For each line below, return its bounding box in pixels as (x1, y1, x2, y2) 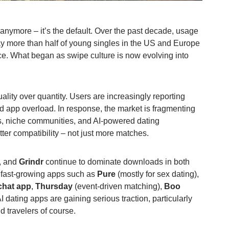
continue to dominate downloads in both (43, 157, 190, 166)
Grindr (19, 157, 43, 166)
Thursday (35, 182, 73, 191)
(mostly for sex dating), (116, 170, 199, 178)
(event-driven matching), (73, 182, 164, 191)
